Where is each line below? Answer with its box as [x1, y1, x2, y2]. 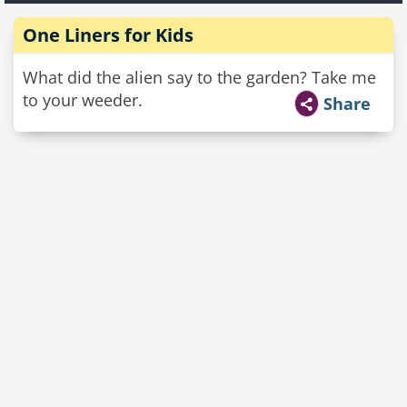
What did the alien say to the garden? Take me [23, 66, 376, 88]
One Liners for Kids [23, 23, 194, 47]
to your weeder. [23, 89, 143, 111]
